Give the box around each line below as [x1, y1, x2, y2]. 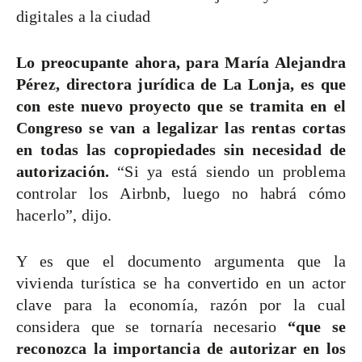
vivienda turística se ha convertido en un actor [16, 274, 346, 293]
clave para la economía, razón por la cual [16, 296, 346, 314]
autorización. [16, 162, 118, 181]
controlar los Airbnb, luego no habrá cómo [16, 184, 346, 203]
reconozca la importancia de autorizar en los [16, 339, 346, 358]
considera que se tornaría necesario [16, 318, 277, 336]
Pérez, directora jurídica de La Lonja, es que [16, 75, 346, 94]
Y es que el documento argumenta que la [16, 252, 346, 271]
